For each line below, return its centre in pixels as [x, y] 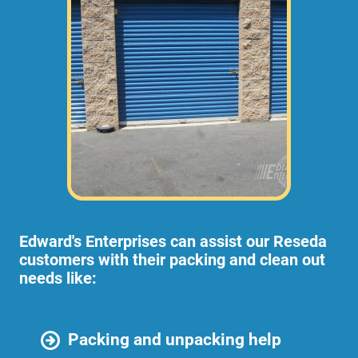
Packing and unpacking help [175, 339]
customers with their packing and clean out [172, 260]
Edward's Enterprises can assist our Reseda [173, 242]
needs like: [58, 278]
